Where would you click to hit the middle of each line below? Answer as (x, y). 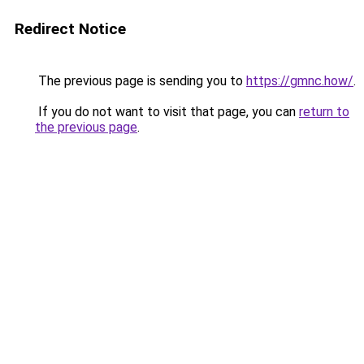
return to (324, 112)
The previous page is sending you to (141, 81)
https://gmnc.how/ (300, 81)
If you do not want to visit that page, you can (167, 112)
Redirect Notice (70, 29)
